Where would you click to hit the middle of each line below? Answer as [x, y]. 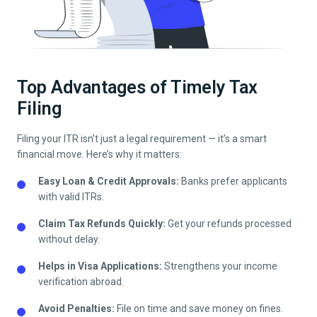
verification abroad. [81, 282]
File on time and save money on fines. [199, 309]
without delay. [69, 240]
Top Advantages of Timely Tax [137, 88]
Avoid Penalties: [76, 309]
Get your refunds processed [229, 224]
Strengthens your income [220, 266]
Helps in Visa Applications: [100, 266]
